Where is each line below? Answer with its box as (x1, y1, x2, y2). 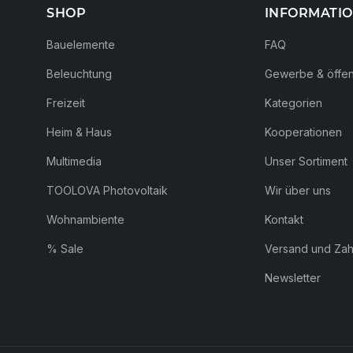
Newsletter (264, 271, 321, 285)
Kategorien (264, 96, 322, 110)
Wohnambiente (46, 213, 125, 227)
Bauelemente (46, 38, 116, 52)
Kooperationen (264, 125, 342, 139)
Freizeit (46, 96, 86, 110)
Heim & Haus (46, 125, 113, 139)
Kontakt (264, 213, 303, 227)
